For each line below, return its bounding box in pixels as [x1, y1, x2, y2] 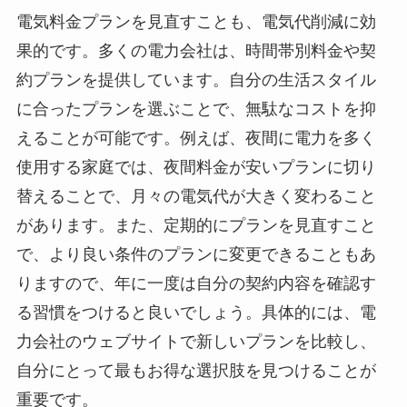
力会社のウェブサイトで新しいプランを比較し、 [15, 333, 376, 352]
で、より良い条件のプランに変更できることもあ [15, 245, 376, 264]
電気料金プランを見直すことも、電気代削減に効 [15, 13, 376, 32]
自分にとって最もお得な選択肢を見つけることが [15, 362, 376, 381]
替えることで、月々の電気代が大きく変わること [15, 187, 376, 206]
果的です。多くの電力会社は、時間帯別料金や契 [15, 42, 376, 61]
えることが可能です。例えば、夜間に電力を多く [15, 129, 376, 148]
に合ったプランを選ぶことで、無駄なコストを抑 [15, 100, 376, 119]
